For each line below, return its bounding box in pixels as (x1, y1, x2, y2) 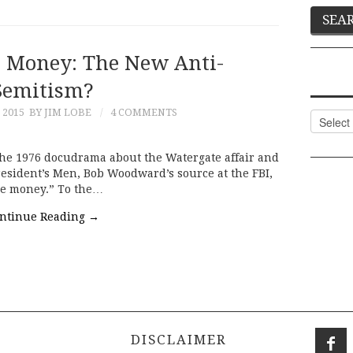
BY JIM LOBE (29, 106, 91, 118)
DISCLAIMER (125, 332, 227, 348)
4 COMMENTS (110, 106, 177, 118)
